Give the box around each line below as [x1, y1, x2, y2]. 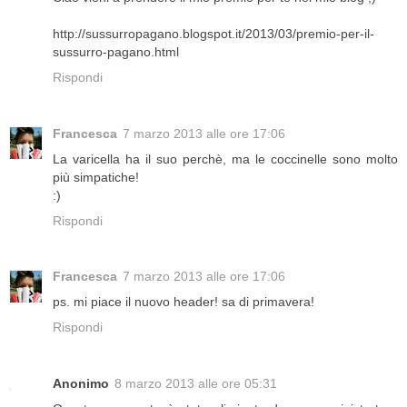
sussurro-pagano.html [53, 44, 179, 59]
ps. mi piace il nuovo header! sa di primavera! [53, 294, 314, 310]
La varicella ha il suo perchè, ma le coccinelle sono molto [53, 151, 398, 166]
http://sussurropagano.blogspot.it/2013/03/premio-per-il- [53, 25, 374, 41]
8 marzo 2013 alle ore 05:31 [114, 376, 277, 392]
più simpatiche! [53, 169, 139, 184]
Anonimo [53, 376, 109, 392]
